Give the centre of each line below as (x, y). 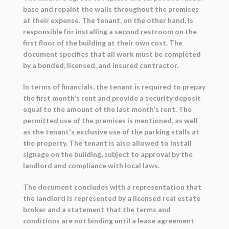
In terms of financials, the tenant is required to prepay (114, 87)
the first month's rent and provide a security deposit (112, 98)
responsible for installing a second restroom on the (110, 32)
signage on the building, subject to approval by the (108, 154)
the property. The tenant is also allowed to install (107, 143)
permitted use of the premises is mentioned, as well (110, 121)
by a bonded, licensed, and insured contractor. (100, 65)
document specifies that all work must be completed (112, 54)
